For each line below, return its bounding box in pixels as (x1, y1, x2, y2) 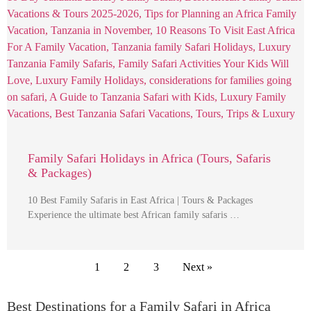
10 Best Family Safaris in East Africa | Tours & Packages (28, 195, 253, 205)
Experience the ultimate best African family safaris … (28, 210, 239, 220)
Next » (182, 261, 212, 273)
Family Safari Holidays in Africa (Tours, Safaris (28, 151, 271, 165)
